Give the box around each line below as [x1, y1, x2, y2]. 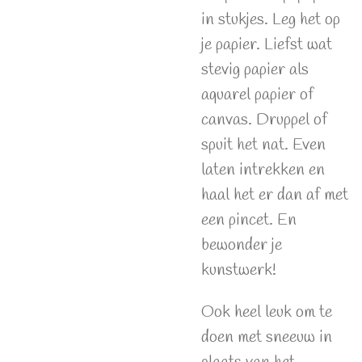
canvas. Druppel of [201, 109, 327, 132]
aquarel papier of [201, 84, 314, 107]
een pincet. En [201, 209, 297, 232]
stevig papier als [201, 59, 309, 82]
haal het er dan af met [201, 184, 348, 207]
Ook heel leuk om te [201, 301, 332, 323]
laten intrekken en [201, 159, 325, 182]
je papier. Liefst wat [201, 34, 332, 57]
